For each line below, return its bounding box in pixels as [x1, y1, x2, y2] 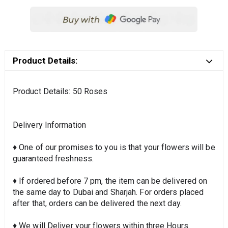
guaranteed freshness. [12, 154, 94, 164]
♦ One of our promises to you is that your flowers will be [12, 142, 215, 153]
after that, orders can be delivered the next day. [12, 198, 182, 209]
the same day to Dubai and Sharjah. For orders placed [12, 187, 204, 197]
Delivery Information [12, 120, 86, 130]
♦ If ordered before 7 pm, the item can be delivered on [12, 176, 208, 186]
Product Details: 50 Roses [12, 87, 108, 97]
